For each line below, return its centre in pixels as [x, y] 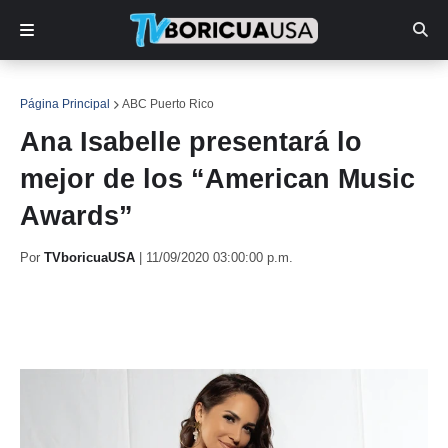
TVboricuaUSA [89, 257]
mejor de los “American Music [217, 179]
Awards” [76, 216]
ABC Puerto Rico [168, 104]
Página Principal [65, 104]
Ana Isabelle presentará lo [191, 142]
